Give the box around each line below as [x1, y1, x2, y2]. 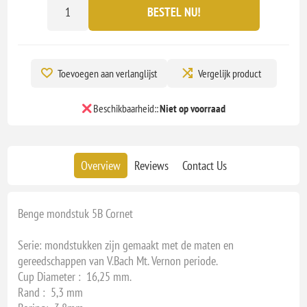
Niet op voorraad [159, 101, 225, 116]
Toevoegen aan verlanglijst [57, 66, 157, 80]
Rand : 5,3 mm [18, 284, 84, 301]
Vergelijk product [198, 66, 261, 80]
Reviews [134, 158, 169, 174]
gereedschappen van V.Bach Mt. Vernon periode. [18, 253, 219, 269]
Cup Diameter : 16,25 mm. [18, 269, 132, 285]
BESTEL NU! [147, 3, 201, 20]
